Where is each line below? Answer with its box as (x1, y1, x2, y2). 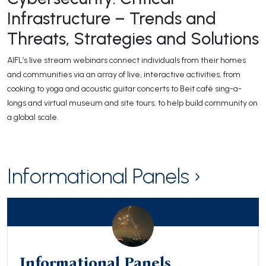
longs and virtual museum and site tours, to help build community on (7, 97, 258, 108)
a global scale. (7, 112, 59, 122)
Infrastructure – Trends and (7, 8, 216, 28)
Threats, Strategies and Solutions (7, 28, 259, 49)
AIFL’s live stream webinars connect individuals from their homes (7, 55, 246, 65)
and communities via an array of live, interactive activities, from (7, 69, 240, 80)
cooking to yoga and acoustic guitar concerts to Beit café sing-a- (7, 83, 242, 94)
